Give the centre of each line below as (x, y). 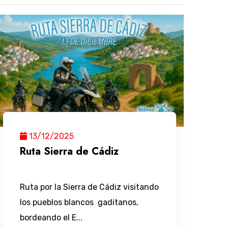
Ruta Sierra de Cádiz (69, 152)
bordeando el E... (51, 218)
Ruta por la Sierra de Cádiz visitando (90, 187)
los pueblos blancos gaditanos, (79, 203)
